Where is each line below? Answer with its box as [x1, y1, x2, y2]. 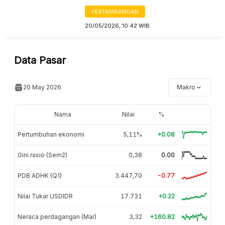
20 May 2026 [23, 83, 61, 91]
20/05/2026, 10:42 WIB [85, 22, 150, 29]
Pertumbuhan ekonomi [18, 130, 84, 138]
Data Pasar [14, 54, 66, 66]
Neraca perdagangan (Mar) [18, 212, 96, 220]
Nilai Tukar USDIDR [18, 192, 73, 200]
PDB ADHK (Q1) [18, 171, 62, 179]
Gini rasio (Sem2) [18, 151, 67, 159]
